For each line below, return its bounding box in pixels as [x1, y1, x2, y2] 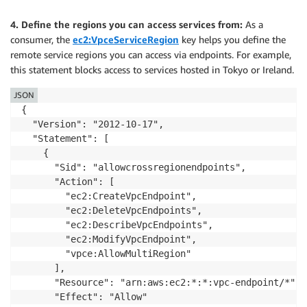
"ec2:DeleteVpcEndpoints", [21, 204, 202, 216]
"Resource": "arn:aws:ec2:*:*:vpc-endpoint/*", [21, 276, 301, 288]
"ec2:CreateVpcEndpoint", [21, 190, 197, 201]
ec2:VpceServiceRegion [73, 33, 179, 45]
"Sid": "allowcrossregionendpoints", [21, 161, 246, 173]
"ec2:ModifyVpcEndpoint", [21, 233, 197, 245]
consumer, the [10, 33, 73, 45]
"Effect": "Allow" [21, 291, 147, 302]
